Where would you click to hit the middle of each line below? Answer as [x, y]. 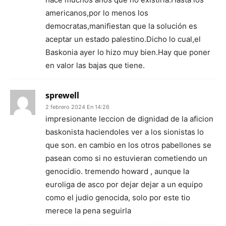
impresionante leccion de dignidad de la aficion [129, 119]
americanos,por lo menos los [97, 13]
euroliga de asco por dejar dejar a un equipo [124, 184]
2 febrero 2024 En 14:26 [77, 107]
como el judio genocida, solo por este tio [118, 197]
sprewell [62, 95]
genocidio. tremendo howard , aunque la [117, 171]
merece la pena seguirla [88, 211]
